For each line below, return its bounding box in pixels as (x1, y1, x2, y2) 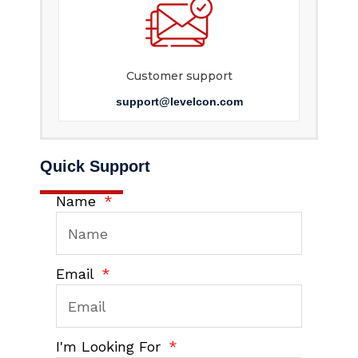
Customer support (125, 69, 233, 84)
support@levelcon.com (115, 95, 243, 109)
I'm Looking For (56, 338, 165, 356)
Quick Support (40, 157, 150, 176)
